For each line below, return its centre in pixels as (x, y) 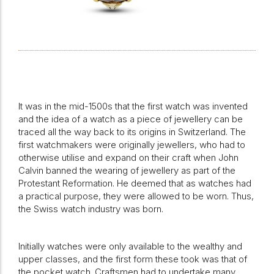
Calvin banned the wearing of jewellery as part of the (127, 170)
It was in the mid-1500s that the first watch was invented (133, 106)
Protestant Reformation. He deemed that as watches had (135, 183)
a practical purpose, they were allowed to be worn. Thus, (136, 196)
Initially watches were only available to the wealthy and (130, 246)
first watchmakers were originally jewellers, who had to (132, 145)
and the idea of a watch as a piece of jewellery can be (131, 119)
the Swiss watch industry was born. (91, 209)
